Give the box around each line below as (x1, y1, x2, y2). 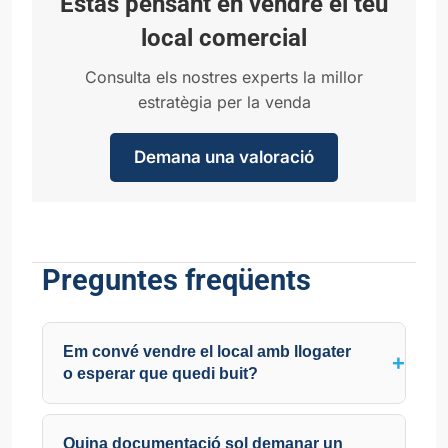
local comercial (141, 23, 307, 52)
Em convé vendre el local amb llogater (63, 342, 351, 360)
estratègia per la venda (137, 91, 311, 112)
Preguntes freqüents (42, 262, 311, 297)
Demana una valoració (134, 146, 314, 167)
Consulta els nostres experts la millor (85, 66, 363, 87)
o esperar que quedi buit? (63, 364, 258, 382)
